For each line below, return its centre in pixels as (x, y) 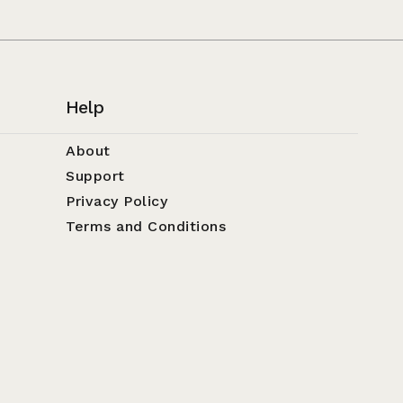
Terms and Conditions (146, 227)
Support (95, 176)
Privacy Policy (117, 201)
